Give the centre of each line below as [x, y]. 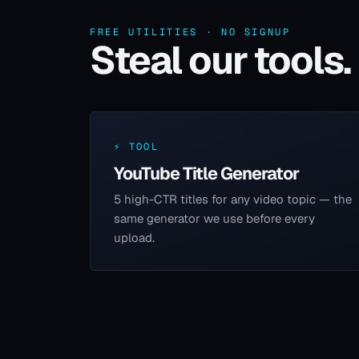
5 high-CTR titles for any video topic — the [232, 199]
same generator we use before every [214, 218]
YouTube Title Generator [206, 173]
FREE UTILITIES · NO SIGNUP [190, 32]
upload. [134, 237]
